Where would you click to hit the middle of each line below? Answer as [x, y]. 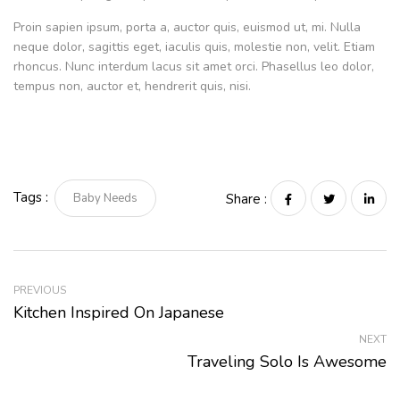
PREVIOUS [40, 291]
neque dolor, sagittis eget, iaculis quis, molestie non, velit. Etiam [194, 47]
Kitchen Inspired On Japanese [119, 313]
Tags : [31, 197]
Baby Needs [105, 198]
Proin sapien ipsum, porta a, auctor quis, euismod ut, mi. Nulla [187, 28]
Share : [246, 199]
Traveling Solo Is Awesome [287, 362]
